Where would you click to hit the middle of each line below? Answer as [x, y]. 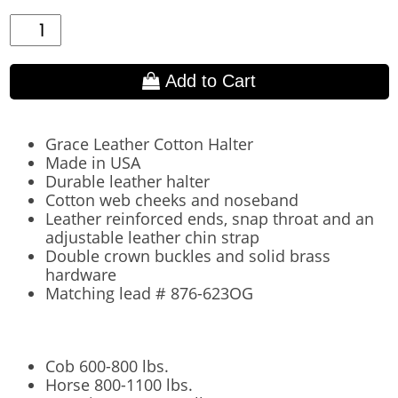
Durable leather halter [127, 181]
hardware [80, 274]
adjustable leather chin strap [152, 237]
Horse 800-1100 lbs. [119, 384]
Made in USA [92, 162]
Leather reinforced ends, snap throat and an [209, 218]
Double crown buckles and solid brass [187, 255]
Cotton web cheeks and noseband [171, 199]
